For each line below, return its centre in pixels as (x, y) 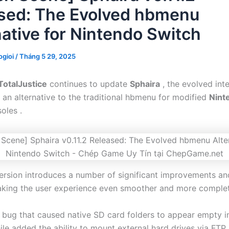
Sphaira (145, 84)
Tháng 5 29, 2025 (48, 56)
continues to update (88, 84)
